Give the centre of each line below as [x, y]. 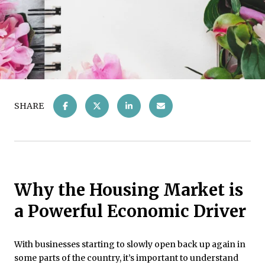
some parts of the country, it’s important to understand [126, 258]
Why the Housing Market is [129, 190]
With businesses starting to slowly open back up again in [130, 244]
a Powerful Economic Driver [130, 211]
